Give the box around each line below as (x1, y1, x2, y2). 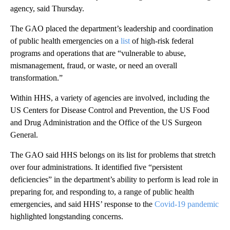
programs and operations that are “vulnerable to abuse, (10, 48, 186, 57)
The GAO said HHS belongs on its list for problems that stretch (10, 150, 216, 159)
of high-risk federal (130, 36, 194, 45)
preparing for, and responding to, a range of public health (10, 187, 194, 196)
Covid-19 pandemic (155, 199, 219, 208)
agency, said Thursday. (10, 4, 84, 13)
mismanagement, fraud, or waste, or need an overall (10, 61, 177, 70)
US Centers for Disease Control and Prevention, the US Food (10, 105, 209, 114)
